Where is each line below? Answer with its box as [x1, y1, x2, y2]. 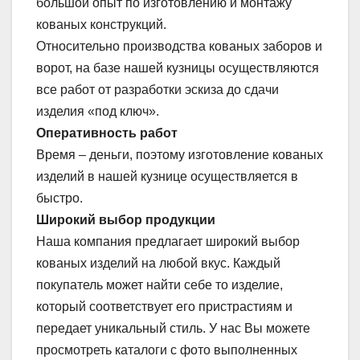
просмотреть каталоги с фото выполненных [36, 343, 297, 358]
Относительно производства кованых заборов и [36, 39, 322, 54]
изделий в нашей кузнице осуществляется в [36, 170, 298, 184]
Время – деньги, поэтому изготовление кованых [36, 148, 323, 162]
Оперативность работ [36, 126, 178, 141]
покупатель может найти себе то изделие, [36, 278, 283, 292]
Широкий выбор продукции [36, 213, 215, 227]
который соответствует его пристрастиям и [36, 300, 292, 314]
